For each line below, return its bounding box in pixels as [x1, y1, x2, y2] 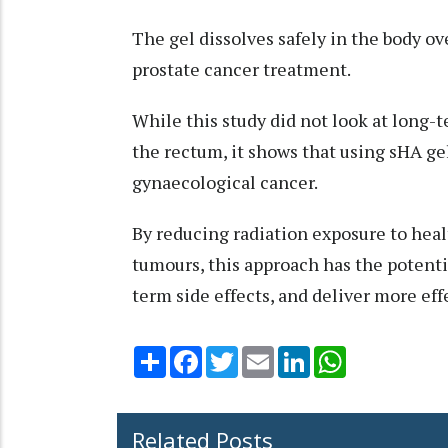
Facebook [202, 343, 268, 364]
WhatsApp [346, 343, 417, 364]
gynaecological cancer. [132, 169, 318, 194]
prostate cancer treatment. [132, 56, 351, 81]
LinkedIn [310, 343, 367, 364]
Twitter [238, 343, 290, 364]
